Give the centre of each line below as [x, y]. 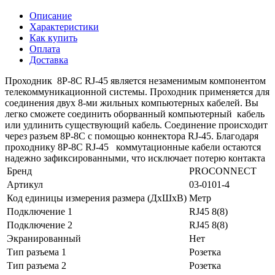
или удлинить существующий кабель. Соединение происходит [136, 125]
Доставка [49, 60]
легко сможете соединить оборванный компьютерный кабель [135, 114]
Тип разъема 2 [37, 265]
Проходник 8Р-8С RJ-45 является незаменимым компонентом [135, 80]
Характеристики [64, 26]
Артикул [25, 184]
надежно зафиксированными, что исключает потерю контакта [135, 158]
